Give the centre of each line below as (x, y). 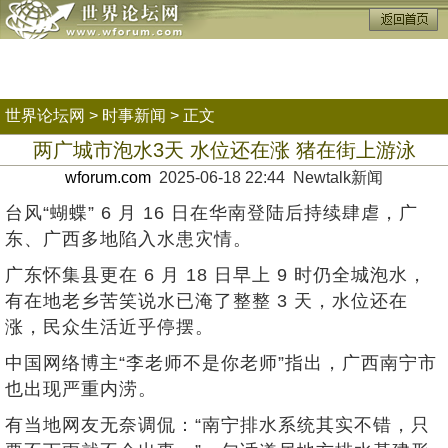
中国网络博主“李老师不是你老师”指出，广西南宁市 (221, 363)
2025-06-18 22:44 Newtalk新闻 (267, 177)
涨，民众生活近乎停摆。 (109, 327)
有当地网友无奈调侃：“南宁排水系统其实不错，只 (217, 425)
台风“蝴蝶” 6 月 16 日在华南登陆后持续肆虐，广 (211, 213)
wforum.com (108, 177)
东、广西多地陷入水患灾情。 (128, 239)
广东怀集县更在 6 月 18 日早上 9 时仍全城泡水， (216, 275)
